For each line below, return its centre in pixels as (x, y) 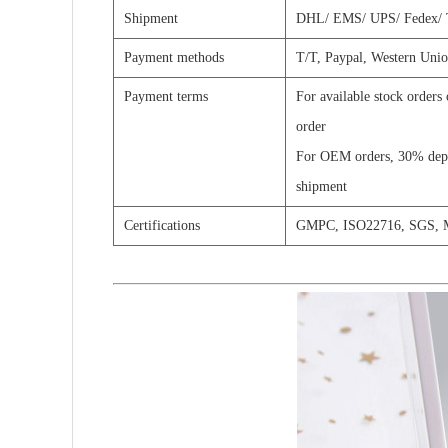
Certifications (162, 226)
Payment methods (174, 58)
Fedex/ (423, 19)
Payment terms (166, 97)
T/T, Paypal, (331, 58)
